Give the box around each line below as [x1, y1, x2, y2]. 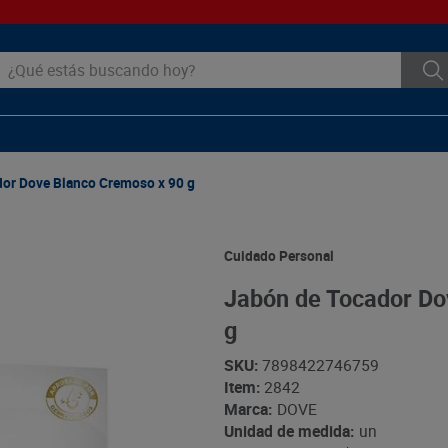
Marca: [223, 398, 272, 421]
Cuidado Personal [223, 246, 334, 265]
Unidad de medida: [223, 420, 354, 443]
